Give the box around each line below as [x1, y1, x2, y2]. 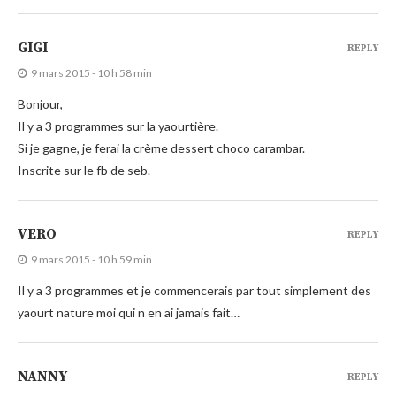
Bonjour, [18, 95, 63, 111]
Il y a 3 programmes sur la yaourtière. [18, 118, 218, 133]
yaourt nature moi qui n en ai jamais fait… [18, 304, 240, 320]
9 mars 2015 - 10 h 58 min [31, 65, 152, 80]
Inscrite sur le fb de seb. [18, 162, 150, 178]
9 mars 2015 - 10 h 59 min [31, 252, 152, 266]
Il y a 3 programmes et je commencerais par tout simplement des [18, 282, 371, 298]
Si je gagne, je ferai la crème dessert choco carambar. [18, 140, 305, 156]
